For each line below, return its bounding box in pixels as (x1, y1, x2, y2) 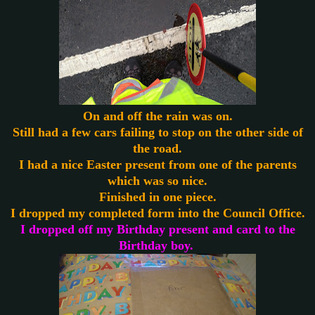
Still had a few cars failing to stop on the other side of (12, 124, 303, 139)
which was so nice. (108, 173, 207, 188)
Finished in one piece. (98, 189, 217, 204)
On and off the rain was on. (82, 108, 233, 123)
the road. (133, 141, 182, 155)
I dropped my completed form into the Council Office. (10, 205, 305, 220)
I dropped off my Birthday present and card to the (20, 221, 295, 236)
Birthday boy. (118, 238, 197, 252)
